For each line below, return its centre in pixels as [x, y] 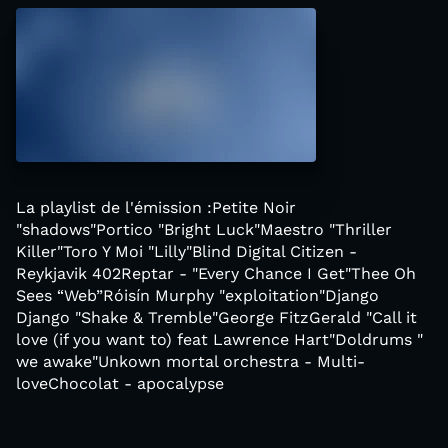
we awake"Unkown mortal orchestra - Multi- [190, 361]
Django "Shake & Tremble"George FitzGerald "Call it [216, 317]
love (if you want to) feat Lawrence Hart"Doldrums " [219, 339]
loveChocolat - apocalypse [120, 383]
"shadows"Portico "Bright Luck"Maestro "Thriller [204, 229]
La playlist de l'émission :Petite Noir [156, 207]
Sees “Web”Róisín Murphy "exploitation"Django [197, 295]
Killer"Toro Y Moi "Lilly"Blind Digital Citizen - [186, 251]
